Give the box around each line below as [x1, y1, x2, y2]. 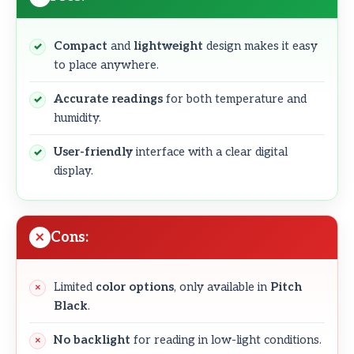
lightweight [134, 38, 203, 53]
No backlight [54, 332, 130, 347]
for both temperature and [163, 91, 307, 106]
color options [96, 279, 174, 294]
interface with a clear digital [133, 144, 288, 159]
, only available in [174, 279, 270, 294]
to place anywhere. [54, 57, 159, 72]
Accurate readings [54, 91, 163, 106]
